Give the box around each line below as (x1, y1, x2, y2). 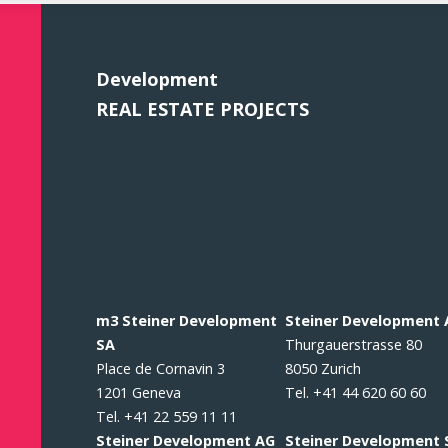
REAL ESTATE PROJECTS (95, 97, 309, 121)
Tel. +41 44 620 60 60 (285, 383, 427, 402)
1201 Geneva (95, 383, 181, 402)
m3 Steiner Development (95, 311, 277, 330)
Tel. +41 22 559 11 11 (95, 407, 237, 426)
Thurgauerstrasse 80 (285, 335, 423, 354)
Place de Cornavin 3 (95, 359, 225, 378)
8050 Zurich (285, 359, 362, 378)
